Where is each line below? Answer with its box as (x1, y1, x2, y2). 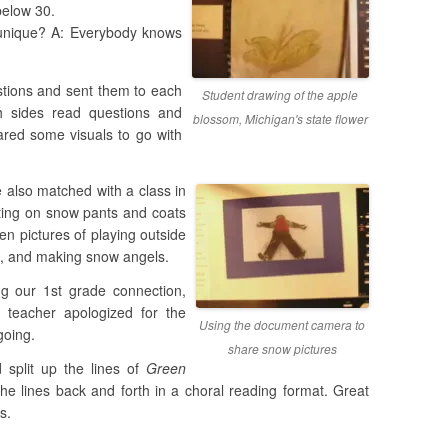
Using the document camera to (199, 316, 366, 333)
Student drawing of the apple (202, 86, 359, 103)
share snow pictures (227, 340, 337, 357)
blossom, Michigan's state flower (192, 110, 368, 127)
